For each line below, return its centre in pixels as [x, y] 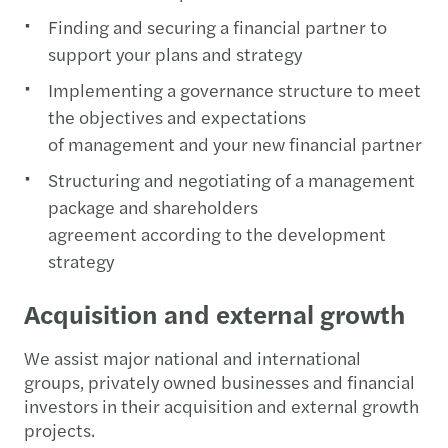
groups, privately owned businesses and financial [219, 382]
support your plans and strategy [175, 54]
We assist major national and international [192, 358]
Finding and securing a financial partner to [217, 27]
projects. [61, 430]
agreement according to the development [217, 234]
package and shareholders [153, 207]
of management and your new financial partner [235, 144]
